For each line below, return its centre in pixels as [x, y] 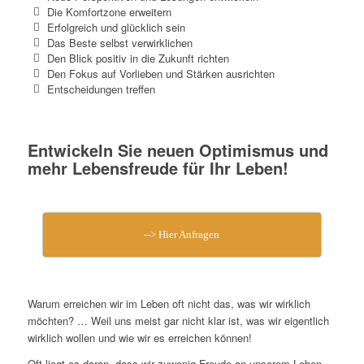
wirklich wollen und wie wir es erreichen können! [139, 337]
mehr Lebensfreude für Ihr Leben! [158, 167]
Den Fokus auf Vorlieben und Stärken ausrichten [160, 73]
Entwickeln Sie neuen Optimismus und [178, 149]
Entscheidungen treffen [101, 89]
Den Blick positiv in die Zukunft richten [138, 58]
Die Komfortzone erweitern [109, 12]
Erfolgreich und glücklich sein [116, 28]
